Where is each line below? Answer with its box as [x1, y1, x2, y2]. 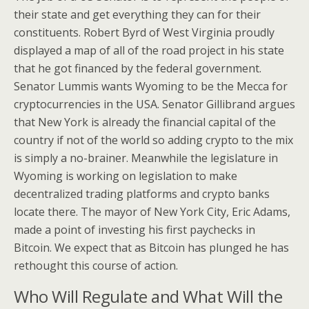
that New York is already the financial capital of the [14, 114, 276, 130]
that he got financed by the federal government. [14, 61, 261, 76]
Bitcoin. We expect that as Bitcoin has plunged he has [14, 240, 289, 255]
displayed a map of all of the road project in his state [14, 43, 284, 58]
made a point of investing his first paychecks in [14, 222, 255, 237]
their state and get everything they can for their [14, 7, 261, 22]
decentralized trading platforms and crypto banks [14, 186, 270, 201]
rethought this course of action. [14, 258, 178, 273]
